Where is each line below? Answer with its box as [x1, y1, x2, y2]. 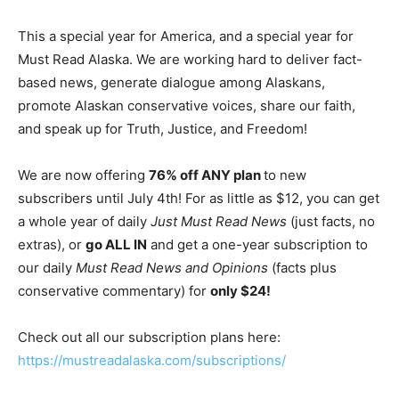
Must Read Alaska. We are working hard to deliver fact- [18, 51, 362, 68]
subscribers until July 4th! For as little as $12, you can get [18, 190, 379, 207]
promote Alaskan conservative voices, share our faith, [18, 97, 355, 114]
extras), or [18, 236, 85, 253]
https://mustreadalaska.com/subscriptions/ [18, 352, 286, 369]
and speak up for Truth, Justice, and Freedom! [18, 120, 307, 137]
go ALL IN [85, 236, 147, 253]
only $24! [210, 282, 271, 299]
